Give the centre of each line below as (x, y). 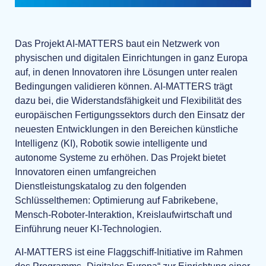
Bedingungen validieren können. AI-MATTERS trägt (123, 87)
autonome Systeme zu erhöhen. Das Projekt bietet (120, 158)
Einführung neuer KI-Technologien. (88, 229)
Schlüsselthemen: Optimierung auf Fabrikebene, (116, 201)
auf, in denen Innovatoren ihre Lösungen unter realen (126, 72)
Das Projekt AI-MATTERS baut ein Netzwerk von (117, 44)
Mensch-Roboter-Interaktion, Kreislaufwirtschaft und (123, 215)
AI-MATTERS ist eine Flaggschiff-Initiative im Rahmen (129, 252)
